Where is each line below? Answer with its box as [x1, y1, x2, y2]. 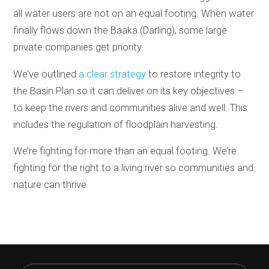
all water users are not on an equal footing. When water [13, 7, 255, 19]
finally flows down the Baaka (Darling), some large [13, 24, 228, 36]
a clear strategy [79, 68, 147, 80]
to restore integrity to [146, 68, 241, 80]
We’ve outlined [13, 68, 79, 80]
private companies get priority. [13, 41, 144, 53]
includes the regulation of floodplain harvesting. [13, 118, 219, 130]
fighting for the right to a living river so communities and [13, 162, 254, 174]
